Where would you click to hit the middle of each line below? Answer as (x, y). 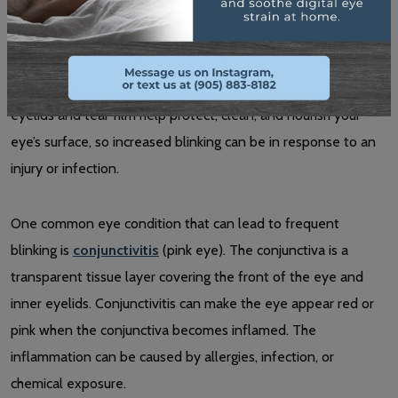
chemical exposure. (68, 383)
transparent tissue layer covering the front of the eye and (187, 276)
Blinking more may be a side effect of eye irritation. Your (182, 88)
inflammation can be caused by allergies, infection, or (172, 356)
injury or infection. (65, 168)
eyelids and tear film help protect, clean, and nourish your (186, 115)
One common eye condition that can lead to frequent (175, 223)
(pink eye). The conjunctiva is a (254, 250)
